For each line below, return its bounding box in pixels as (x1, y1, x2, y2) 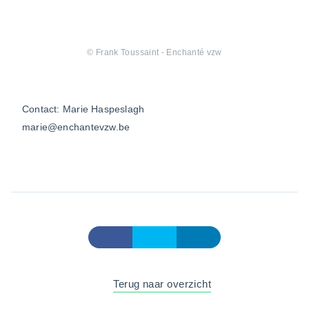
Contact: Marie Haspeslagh (22, 103, 145, 114)
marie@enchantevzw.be (22, 121, 130, 132)
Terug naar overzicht (113, 277, 212, 290)
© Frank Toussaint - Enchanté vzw (87, 47, 222, 57)
